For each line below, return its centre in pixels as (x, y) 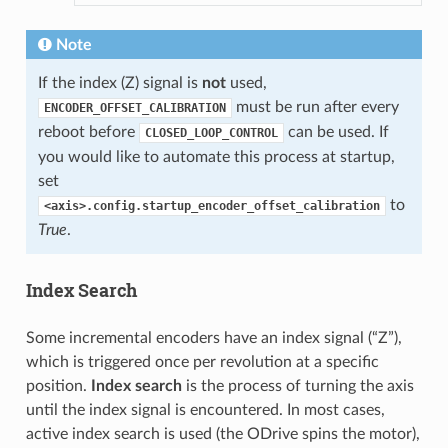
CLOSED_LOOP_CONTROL (211, 132)
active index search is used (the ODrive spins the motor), (222, 433)
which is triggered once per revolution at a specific (202, 361)
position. (58, 385)
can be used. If (336, 131)
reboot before (88, 131)
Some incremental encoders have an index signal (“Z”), (213, 337)
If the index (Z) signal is (119, 82)
